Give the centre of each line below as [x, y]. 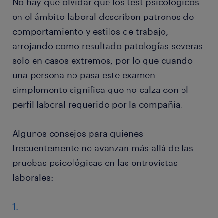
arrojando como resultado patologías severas [108, 46]
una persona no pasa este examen [84, 75]
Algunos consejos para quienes [78, 134]
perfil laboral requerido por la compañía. [98, 104]
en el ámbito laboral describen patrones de [103, 17]
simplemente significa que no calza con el [100, 90]
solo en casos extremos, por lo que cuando [102, 61]
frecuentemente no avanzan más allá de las [103, 148]
